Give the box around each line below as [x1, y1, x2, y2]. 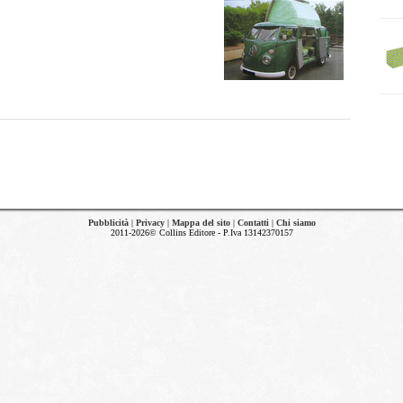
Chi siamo [275, 218, 316, 228]
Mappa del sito [171, 218, 230, 228]
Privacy [135, 218, 165, 228]
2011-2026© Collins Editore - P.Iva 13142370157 [110, 228, 293, 237]
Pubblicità [87, 218, 129, 228]
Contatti [237, 218, 269, 228]
